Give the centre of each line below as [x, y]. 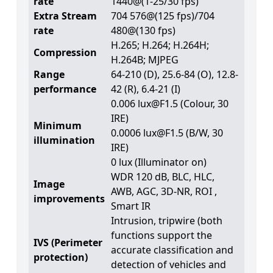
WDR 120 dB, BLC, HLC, [162, 176]
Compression [65, 52]
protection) [60, 257]
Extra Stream [65, 16]
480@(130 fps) [143, 30]
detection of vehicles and [168, 264]
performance [65, 89]
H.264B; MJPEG [144, 59]
